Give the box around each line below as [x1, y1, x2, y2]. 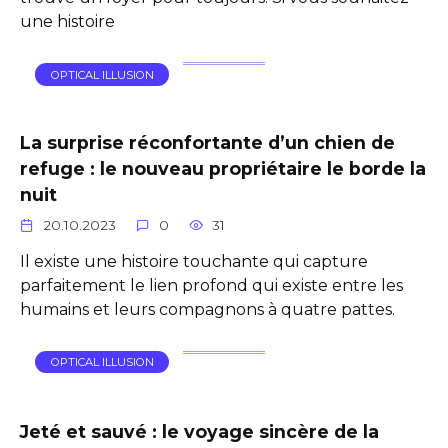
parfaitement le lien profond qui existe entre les [20, 276, 403, 296]
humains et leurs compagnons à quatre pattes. [20, 300, 395, 320]
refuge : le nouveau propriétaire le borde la [20, 158, 426, 180]
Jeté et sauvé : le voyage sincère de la [20, 420, 379, 442]
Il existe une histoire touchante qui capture [20, 252, 368, 272]
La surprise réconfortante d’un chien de [20, 132, 395, 154]
